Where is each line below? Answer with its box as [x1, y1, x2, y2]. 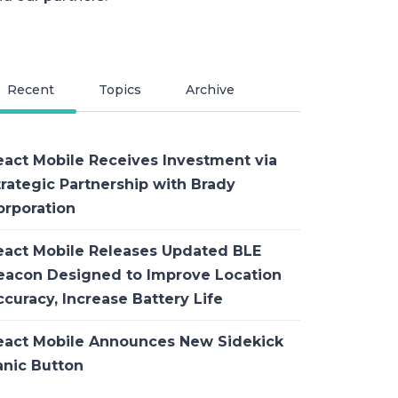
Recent [6, 82, 54, 99]
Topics [98, 82, 141, 99]
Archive [185, 82, 235, 99]
